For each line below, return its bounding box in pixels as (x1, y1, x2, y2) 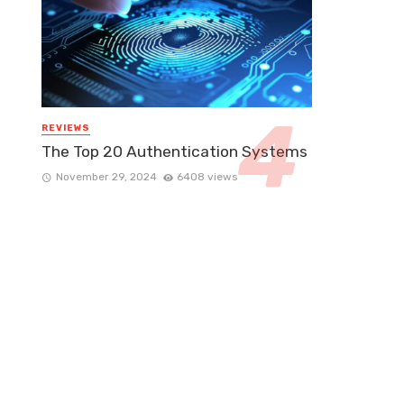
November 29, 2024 (55, 170, 157, 183)
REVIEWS (41, 123, 90, 134)
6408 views (177, 170, 238, 183)
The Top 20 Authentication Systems (41, 142, 308, 161)
